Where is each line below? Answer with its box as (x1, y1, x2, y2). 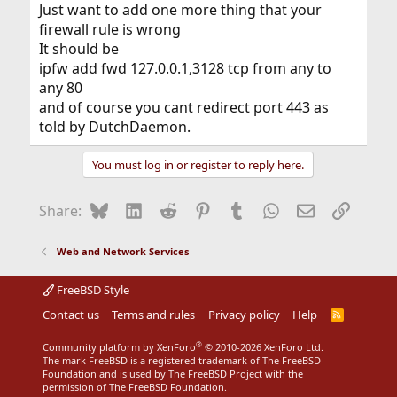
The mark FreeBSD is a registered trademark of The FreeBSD (42, 354, 321, 367)
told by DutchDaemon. (38, 117, 191, 136)
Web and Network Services (57, 245, 190, 258)
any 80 (38, 78, 82, 97)
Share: (38, 201, 82, 221)
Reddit (175, 199, 220, 219)
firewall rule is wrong (38, 19, 181, 39)
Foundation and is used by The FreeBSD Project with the (42, 367, 303, 380)
